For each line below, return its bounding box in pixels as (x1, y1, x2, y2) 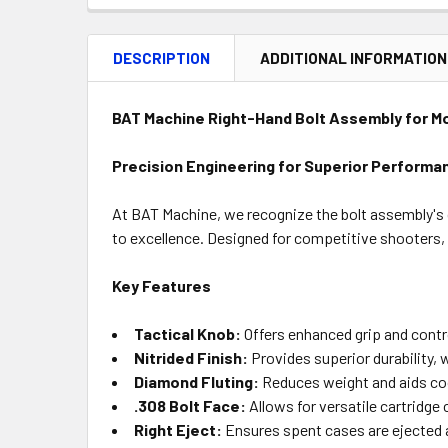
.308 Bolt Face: (134, 396, 246, 415)
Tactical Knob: (134, 324, 241, 343)
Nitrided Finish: (134, 348, 248, 367)
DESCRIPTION (113, 49, 210, 67)
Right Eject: (134, 420, 222, 439)
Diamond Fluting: (134, 372, 259, 391)
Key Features (112, 276, 211, 295)
